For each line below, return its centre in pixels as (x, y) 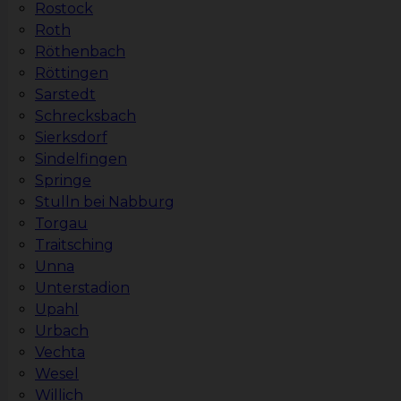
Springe (63, 181)
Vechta (60, 353)
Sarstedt (65, 95)
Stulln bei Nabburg (105, 202)
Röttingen (72, 73)
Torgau (61, 224)
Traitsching (74, 245)
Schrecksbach (85, 116)
